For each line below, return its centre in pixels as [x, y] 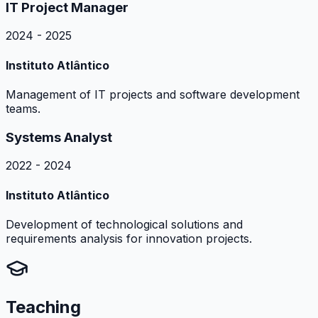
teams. [23, 108]
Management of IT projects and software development [153, 94]
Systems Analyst [59, 137]
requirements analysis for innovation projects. [129, 238]
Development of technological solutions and [124, 224]
